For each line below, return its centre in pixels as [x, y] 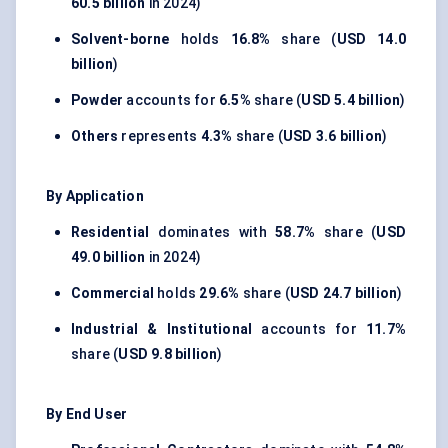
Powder [97, 100]
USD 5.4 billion [351, 100]
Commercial [112, 293]
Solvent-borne [120, 39]
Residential [110, 232]
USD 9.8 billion [168, 354]
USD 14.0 [371, 39]
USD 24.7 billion [344, 293]
